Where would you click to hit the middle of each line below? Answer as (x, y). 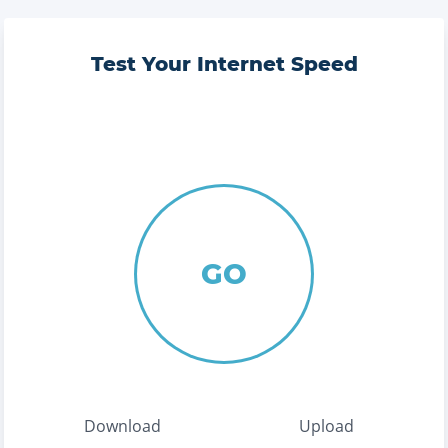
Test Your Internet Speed (224, 64)
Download (122, 426)
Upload (326, 426)
